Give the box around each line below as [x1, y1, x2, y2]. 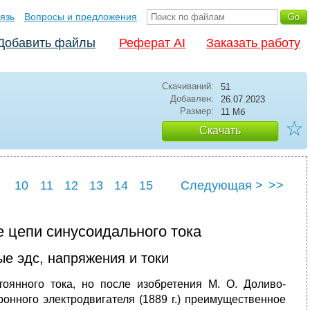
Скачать [199, 125, 241, 136]
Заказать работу [206, 36, 300, 50]
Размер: [180, 106, 214, 116]
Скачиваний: [162, 81, 214, 91]
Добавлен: [170, 93, 214, 104]
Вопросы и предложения [24, 11, 137, 22]
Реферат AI [119, 36, 185, 50]
